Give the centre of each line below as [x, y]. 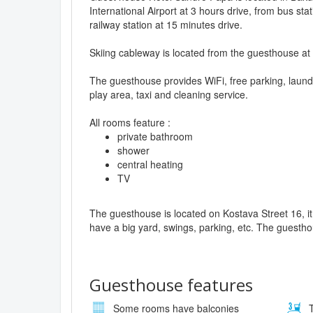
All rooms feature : [130, 122]
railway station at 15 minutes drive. [166, 24]
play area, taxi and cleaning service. [169, 94]
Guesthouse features [171, 284]
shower [133, 150]
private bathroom [155, 136]
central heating [150, 164]
